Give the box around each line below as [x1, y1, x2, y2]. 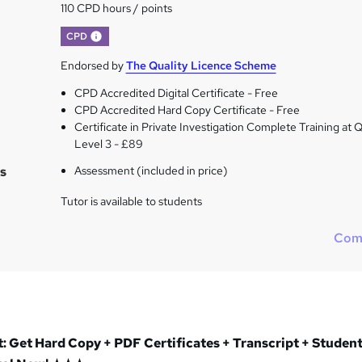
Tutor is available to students [60, 194, 202, 209]
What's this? [102, 27, 158, 41]
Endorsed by [60, 58, 126, 74]
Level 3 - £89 [74, 137, 144, 152]
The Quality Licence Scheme [125, 58, 276, 74]
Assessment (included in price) [74, 163, 229, 179]
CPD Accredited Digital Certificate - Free [74, 86, 279, 101]
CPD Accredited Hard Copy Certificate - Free [74, 103, 301, 118]
